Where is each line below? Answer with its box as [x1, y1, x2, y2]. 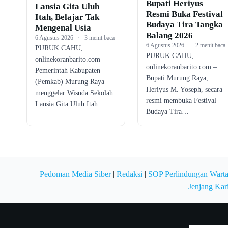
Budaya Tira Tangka [146, 20, 223, 30]
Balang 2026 [146, 31, 193, 41]
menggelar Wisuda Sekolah [35, 89, 113, 97]
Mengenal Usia [35, 23, 91, 33]
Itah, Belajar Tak [35, 12, 99, 22]
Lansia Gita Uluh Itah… [35, 100, 105, 108]
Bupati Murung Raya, [146, 74, 208, 82]
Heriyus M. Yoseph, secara [146, 85, 222, 94]
